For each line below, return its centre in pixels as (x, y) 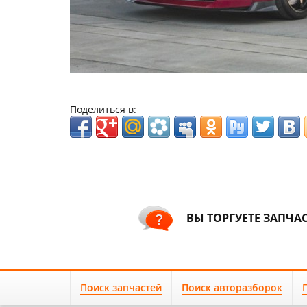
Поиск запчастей (121, 287)
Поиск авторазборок (232, 287)
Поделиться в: (103, 109)
